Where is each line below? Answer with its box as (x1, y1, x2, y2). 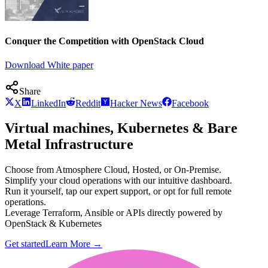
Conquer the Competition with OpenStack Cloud (5, 36, 204, 47)
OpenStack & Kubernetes (5, 218, 102, 229)
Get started (5, 239, 45, 249)
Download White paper (5, 59, 93, 70)
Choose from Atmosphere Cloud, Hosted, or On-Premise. (5, 165, 221, 175)
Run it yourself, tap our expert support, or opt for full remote (5, 186, 232, 197)
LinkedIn (31, 98, 66, 108)
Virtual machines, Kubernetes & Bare (5, 120, 237, 136)
